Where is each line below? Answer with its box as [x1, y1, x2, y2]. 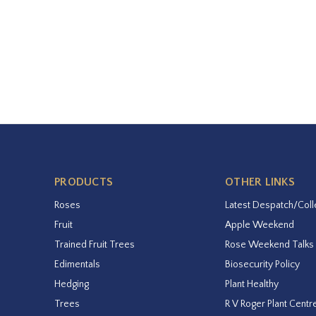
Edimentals [54, 258, 100, 270]
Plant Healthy [225, 278, 279, 290]
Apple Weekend [225, 219, 295, 231]
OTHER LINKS [225, 175, 295, 188]
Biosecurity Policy [225, 258, 300, 270]
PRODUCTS [54, 175, 113, 188]
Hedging [54, 278, 89, 290]
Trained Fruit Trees [54, 238, 135, 250]
